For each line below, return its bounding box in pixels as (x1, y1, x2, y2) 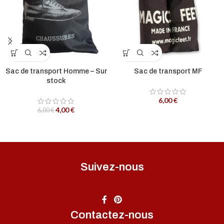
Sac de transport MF (134, 67, 202, 75)
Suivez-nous (80, 161, 144, 173)
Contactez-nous (70, 209, 153, 221)
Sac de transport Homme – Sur (5, 67, 107, 75)
